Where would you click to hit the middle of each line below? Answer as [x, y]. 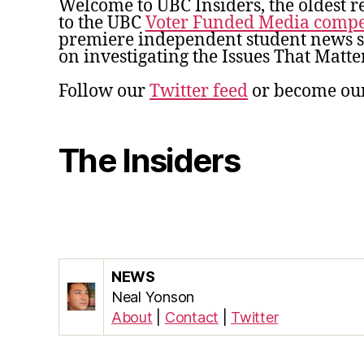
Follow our [104, 91]
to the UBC [102, 23]
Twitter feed [199, 91]
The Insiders [149, 160]
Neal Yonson [153, 297]
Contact [191, 317]
